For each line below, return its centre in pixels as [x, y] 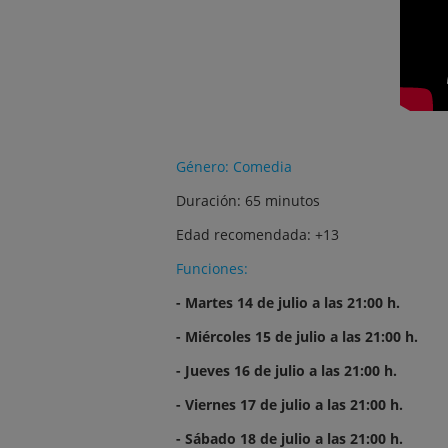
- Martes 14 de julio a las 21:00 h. [288, 302]
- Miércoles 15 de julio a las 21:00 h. [297, 336]
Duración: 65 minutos [248, 200]
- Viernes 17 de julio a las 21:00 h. [289, 404]
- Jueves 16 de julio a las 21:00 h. [286, 370]
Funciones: [212, 268]
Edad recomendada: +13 [257, 234]
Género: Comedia [234, 166]
